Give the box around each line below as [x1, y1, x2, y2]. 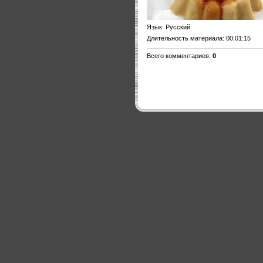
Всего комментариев [147, 52, 209, 59]
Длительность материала [147, 34, 222, 42]
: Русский [162, 23, 190, 31]
